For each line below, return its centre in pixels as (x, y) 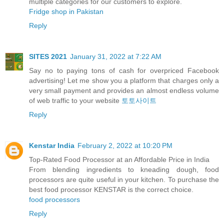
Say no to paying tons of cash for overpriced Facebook (124, 70)
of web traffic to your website (75, 100)
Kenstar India (52, 145)
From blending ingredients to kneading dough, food (124, 169)
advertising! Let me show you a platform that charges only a (124, 80)
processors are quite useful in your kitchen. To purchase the (124, 179)
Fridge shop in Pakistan (66, 11)
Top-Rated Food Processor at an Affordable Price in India (119, 159)
